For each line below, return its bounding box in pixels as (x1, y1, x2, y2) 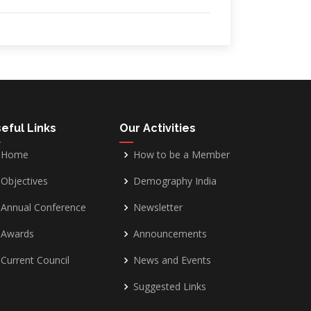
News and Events (133, 253, 211, 267)
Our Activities (119, 121, 196, 135)
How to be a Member (133, 148, 230, 161)
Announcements (133, 227, 207, 240)
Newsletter (133, 201, 183, 214)
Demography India (133, 174, 217, 187)
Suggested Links (133, 280, 206, 293)
